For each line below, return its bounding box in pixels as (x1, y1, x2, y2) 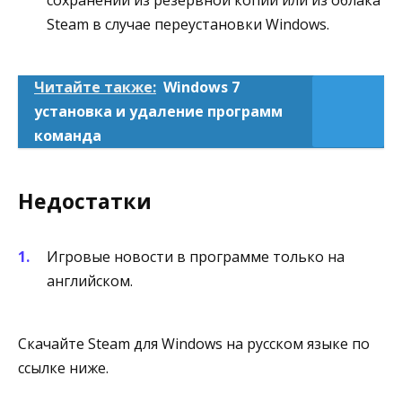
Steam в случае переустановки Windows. (47, 13, 329, 34)
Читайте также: (34, 76, 156, 97)
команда (34, 125, 101, 145)
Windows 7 (163, 76, 240, 97)
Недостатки (18, 186, 152, 215)
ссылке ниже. (18, 358, 109, 379)
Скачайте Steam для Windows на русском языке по (18, 334, 370, 354)
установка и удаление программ (34, 100, 283, 121)
